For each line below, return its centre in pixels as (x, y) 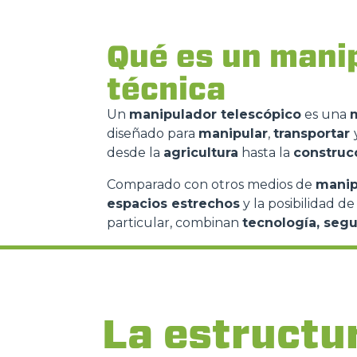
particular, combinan (175, 223)
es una (326, 114)
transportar (314, 133)
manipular (233, 133)
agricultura (201, 153)
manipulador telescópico (215, 114)
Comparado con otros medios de (211, 184)
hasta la (266, 153)
